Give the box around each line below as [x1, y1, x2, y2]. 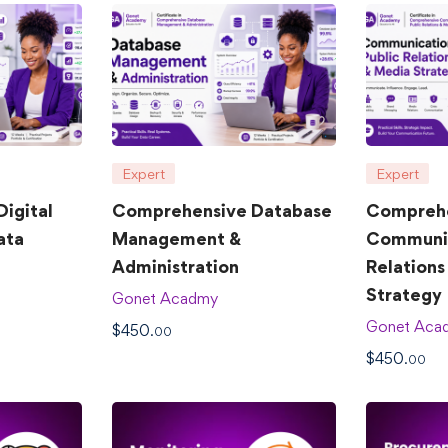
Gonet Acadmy [111, 289, 218, 309]
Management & [111, 228, 241, 250]
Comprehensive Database [111, 200, 332, 222]
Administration [111, 256, 239, 278]
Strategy [366, 284, 443, 306]
